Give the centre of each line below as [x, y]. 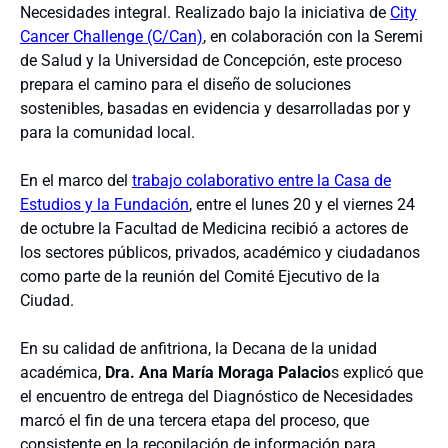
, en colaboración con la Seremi [313, 36]
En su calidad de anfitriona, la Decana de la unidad [198, 348]
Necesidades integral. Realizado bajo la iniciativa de [205, 12]
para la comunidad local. [107, 132]
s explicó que [377, 372]
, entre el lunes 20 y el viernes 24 [302, 204]
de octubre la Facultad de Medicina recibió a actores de [214, 228]
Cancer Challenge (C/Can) [111, 36]
